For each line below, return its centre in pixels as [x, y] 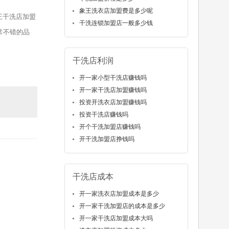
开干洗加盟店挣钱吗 [107, 139]
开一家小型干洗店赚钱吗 [113, 78]
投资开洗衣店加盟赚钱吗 [113, 102]
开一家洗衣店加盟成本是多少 [119, 194]
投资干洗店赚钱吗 [104, 115]
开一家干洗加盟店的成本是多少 [122, 206]
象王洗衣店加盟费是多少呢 [116, 11]
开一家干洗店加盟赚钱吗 [113, 90]
